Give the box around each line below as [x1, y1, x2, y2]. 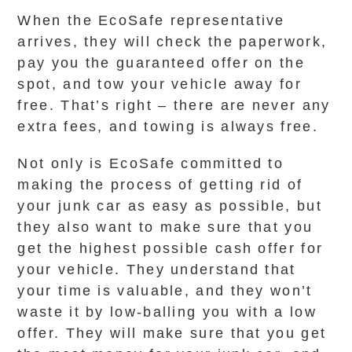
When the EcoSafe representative [17, 13, 285, 28]
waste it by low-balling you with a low [17, 304, 317, 320]
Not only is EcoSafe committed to [17, 156, 284, 171]
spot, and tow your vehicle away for [17, 76, 302, 92]
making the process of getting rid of [17, 177, 303, 192]
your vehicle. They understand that [17, 262, 296, 277]
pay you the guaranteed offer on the [17, 55, 305, 71]
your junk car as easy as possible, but [17, 198, 322, 214]
